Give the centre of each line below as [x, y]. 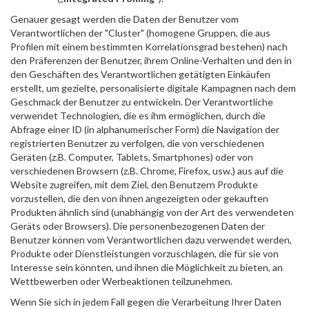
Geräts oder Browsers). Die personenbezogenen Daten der [138, 226]
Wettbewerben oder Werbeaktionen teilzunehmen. [121, 281]
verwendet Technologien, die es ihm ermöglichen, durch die [138, 116]
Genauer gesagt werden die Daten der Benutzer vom [124, 19]
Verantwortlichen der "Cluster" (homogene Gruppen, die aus [140, 33]
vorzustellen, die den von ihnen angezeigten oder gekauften [139, 198]
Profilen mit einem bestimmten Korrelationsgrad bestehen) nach [149, 47]
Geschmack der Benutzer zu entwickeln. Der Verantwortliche [142, 102]
